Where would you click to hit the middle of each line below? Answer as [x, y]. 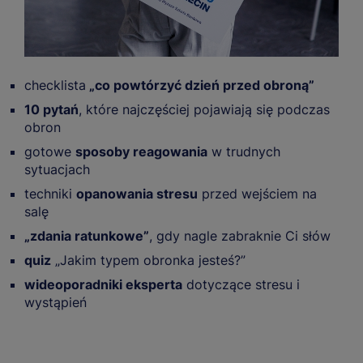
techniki [50, 193]
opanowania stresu [137, 193]
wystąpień [56, 302]
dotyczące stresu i [241, 284]
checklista [55, 85]
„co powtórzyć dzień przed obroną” [200, 85]
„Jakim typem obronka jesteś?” [148, 260]
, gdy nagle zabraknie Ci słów [240, 235]
